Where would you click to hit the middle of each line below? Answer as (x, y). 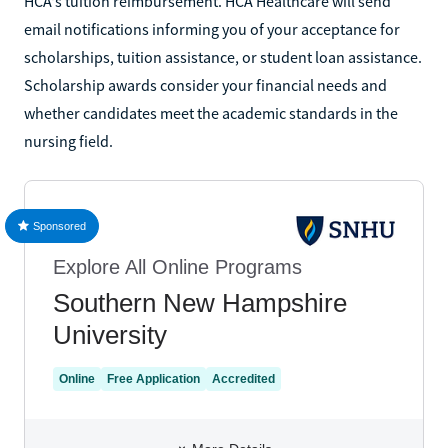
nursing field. (68, 140)
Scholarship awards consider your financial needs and (205, 84)
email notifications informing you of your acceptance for (212, 28)
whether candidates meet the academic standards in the (211, 112)
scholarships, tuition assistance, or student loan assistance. (223, 56)
